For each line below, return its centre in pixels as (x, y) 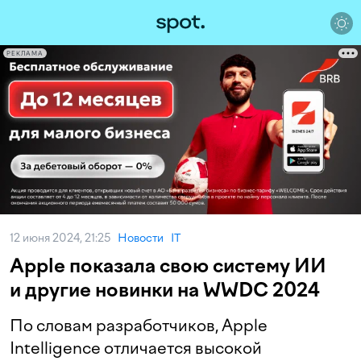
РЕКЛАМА (25, 53)
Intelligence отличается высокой (136, 348)
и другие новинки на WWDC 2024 (165, 290)
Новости (141, 238)
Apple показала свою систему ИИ (168, 266)
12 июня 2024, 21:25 (64, 238)
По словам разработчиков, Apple (139, 326)
